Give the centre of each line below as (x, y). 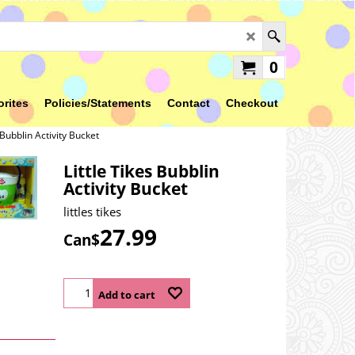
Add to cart (127, 294)
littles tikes (92, 211)
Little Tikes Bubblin (141, 171)
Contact (189, 103)
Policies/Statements (98, 103)
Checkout (252, 103)
